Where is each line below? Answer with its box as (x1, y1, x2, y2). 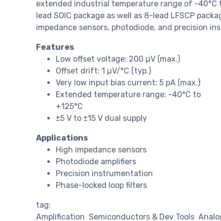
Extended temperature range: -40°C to (56, 90, 201, 100)
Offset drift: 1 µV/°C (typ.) (56, 66, 151, 76)
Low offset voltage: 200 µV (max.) (56, 54, 180, 64)
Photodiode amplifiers (56, 157, 136, 167)
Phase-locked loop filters (56, 181, 147, 190)
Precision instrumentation (56, 169, 153, 179)
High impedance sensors (56, 145, 147, 155)
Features (36, 42, 74, 52)
